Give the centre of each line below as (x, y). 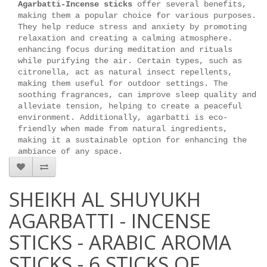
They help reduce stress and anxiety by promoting (132, 27)
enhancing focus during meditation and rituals (125, 49)
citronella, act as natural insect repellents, (125, 72)
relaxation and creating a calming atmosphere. (128, 38)
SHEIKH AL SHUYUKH (105, 199)
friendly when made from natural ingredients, (123, 129)
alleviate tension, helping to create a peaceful (130, 106)
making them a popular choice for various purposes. (137, 15)
